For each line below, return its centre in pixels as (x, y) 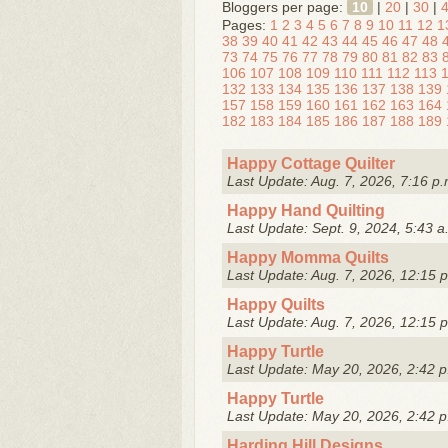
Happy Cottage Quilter (311, 163)
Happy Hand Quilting (306, 210)
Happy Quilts (276, 304)
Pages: (244, 25)
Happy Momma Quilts (308, 257)
